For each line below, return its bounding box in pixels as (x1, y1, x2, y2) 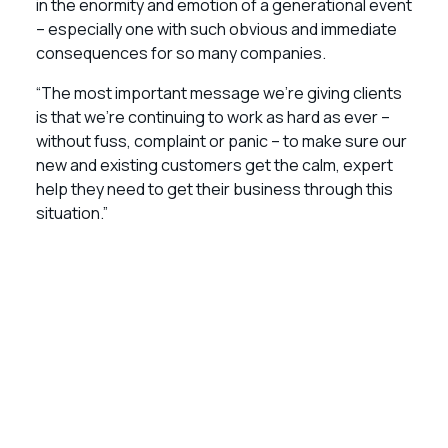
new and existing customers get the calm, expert (36, 154, 393, 176)
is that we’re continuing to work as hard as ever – (36, 106, 390, 128)
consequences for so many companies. (36, 42, 326, 64)
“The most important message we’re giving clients (36, 82, 402, 104)
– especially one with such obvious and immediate (36, 18, 397, 40)
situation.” (36, 202, 111, 224)
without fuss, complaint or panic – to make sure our (36, 130, 407, 152)
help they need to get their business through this (36, 178, 393, 200)
